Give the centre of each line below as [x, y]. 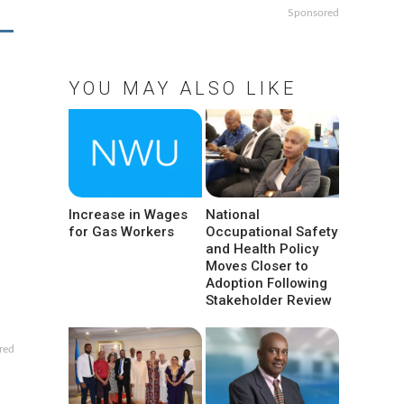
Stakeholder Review [269, 300]
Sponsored [313, 13]
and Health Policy [262, 248]
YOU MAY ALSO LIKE [183, 89]
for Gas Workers [121, 231]
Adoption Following [267, 283]
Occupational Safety [272, 231]
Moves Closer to [257, 266]
